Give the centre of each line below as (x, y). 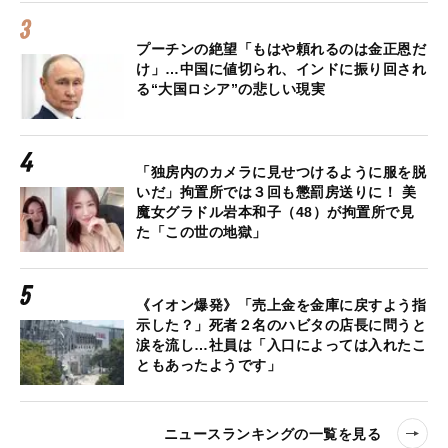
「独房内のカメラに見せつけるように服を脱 (281, 172)
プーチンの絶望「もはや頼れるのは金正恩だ (281, 49)
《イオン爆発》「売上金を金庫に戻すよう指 (281, 305)
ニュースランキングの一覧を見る (272, 433)
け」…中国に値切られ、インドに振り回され (281, 69)
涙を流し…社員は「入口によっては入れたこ (281, 345)
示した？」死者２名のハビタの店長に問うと (281, 325)
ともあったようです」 (208, 365)
